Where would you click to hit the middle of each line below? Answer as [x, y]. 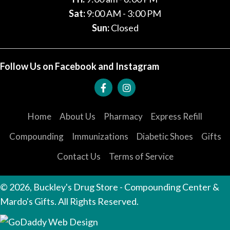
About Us [78, 116]
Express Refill [177, 116]
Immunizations [100, 136]
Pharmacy [123, 116]
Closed [124, 28]
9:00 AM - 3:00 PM [123, 14]
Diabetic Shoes [165, 136]
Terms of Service [141, 156]
